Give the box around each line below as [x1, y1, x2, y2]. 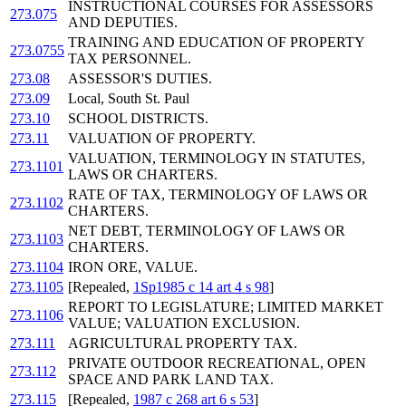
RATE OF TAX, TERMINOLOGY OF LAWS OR [68, 187, 368, 203]
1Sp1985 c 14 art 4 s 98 [133, 279, 269, 295]
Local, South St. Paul [68, 91, 189, 107]
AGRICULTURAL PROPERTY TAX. [68, 335, 297, 352]
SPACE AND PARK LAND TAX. [68, 372, 274, 388]
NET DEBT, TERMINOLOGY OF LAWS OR [68, 223, 345, 239]
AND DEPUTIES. [68, 14, 178, 31]
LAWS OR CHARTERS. [68, 167, 217, 183]
